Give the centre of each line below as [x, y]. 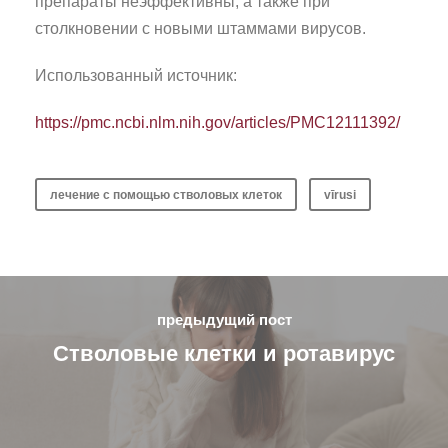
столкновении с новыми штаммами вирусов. [200, 28]
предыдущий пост [224, 319]
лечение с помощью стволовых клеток [166, 194]
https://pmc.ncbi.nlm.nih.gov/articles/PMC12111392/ [217, 122]
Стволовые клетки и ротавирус [224, 353]
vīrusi [340, 194]
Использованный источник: [136, 75]
